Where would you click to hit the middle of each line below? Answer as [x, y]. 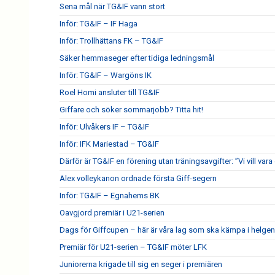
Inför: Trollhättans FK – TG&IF [111, 41]
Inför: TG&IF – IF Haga [99, 24]
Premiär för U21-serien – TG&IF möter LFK [133, 247]
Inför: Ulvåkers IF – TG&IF [104, 127]
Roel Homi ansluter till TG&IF [110, 92]
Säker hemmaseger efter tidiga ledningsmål [137, 58]
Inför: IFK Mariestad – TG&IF [109, 144]
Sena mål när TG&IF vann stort [112, 6]
